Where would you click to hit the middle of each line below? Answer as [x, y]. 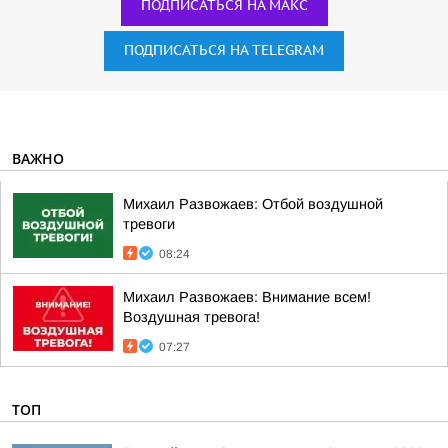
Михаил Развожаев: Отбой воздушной [253, 204]
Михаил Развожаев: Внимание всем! [247, 297]
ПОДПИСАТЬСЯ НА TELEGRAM [224, 50]
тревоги [149, 224]
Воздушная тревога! [191, 317]
